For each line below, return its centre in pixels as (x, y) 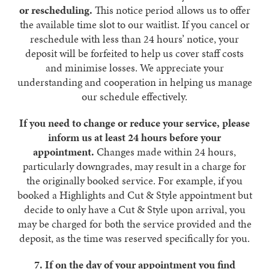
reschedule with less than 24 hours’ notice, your (134, 39)
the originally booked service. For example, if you (134, 180)
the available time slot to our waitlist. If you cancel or (134, 24)
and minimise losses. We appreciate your (134, 68)
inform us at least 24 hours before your (134, 137)
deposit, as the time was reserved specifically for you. (134, 238)
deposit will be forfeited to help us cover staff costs (134, 53)
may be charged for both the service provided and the (134, 224)
